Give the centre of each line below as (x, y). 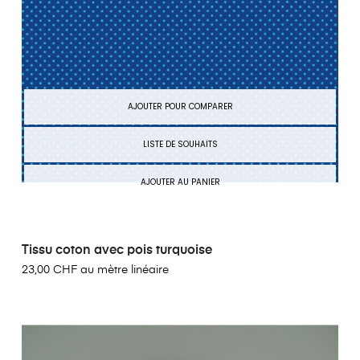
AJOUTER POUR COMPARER (180, 107)
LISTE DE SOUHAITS (180, 145)
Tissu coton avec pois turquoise (117, 251)
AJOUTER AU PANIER (180, 182)
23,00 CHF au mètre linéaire (95, 270)
